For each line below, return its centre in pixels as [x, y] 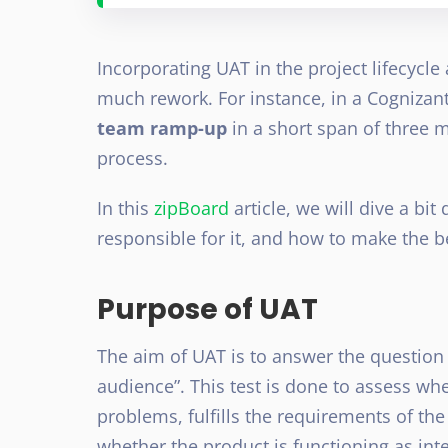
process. [132, 157]
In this [125, 207]
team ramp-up [162, 127]
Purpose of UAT [207, 309]
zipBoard [191, 207]
